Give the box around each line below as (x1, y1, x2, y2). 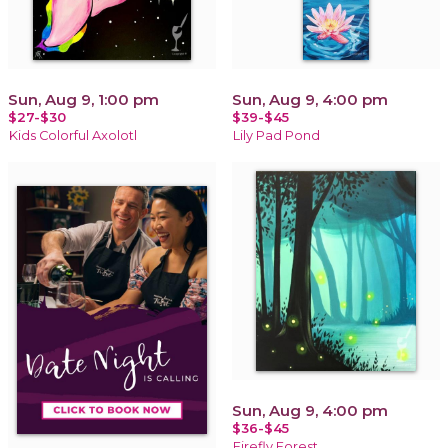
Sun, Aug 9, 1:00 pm (8, 89, 159, 109)
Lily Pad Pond (233, 127, 320, 143)
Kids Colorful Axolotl (9, 127, 137, 143)
